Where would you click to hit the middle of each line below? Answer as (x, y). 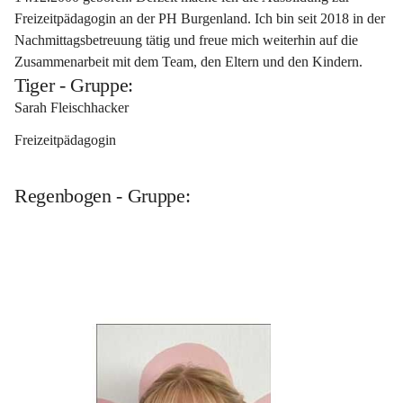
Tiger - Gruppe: (74, 85)
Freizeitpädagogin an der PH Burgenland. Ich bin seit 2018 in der (201, 18)
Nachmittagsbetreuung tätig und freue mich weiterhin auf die (188, 40)
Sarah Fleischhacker (73, 107)
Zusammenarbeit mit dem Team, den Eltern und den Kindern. (188, 62)
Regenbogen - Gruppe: (103, 196)
